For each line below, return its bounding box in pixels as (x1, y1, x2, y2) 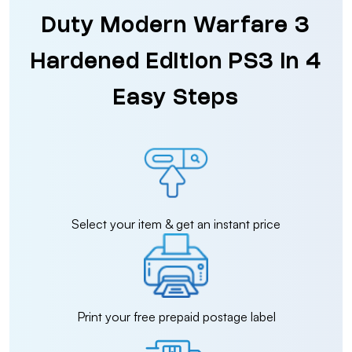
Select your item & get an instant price (71, 216, 280, 232)
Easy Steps (113, 90, 239, 108)
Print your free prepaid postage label (76, 309, 276, 324)
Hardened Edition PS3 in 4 (30, 53, 322, 72)
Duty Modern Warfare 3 (42, 17, 310, 36)
